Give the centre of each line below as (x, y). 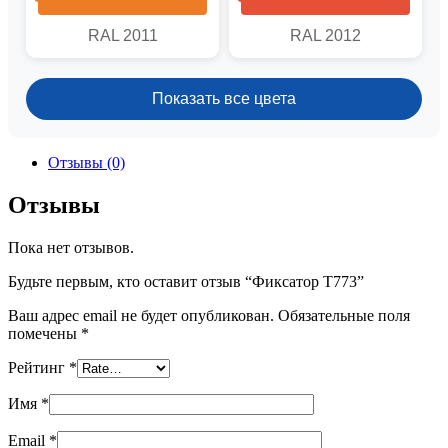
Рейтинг (38, 367)
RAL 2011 (122, 35)
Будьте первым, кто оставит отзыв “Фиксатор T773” (186, 281)
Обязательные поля (344, 315)
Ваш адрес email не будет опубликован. (141, 315)
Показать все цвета (224, 98)
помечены (44, 333)
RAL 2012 (325, 35)
